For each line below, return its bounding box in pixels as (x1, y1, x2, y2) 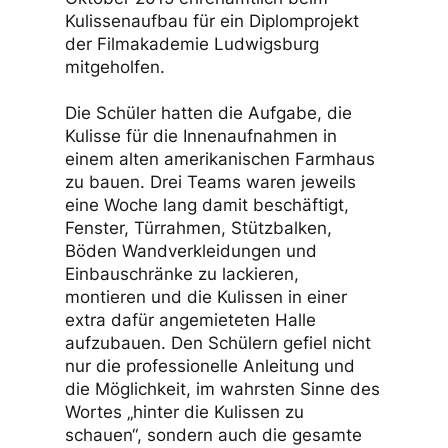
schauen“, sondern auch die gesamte (65, 425, 362, 445)
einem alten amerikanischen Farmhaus (65, 149, 375, 169)
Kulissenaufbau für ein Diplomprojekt (65, 11, 359, 31)
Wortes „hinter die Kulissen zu (65, 402, 304, 422)
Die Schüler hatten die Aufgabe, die (65, 103, 352, 123)
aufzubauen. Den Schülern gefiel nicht (65, 333, 371, 353)
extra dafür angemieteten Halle (65, 310, 316, 330)
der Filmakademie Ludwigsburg (65, 34, 319, 54)
